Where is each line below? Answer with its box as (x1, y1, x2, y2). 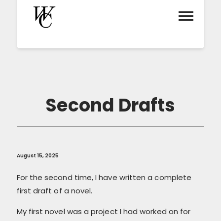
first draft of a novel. (16, 185, 93, 196)
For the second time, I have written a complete (16, 172, 192, 183)
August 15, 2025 (16, 151, 59, 159)
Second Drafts (45, 93, 176, 118)
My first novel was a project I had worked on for (16, 206, 191, 217)
